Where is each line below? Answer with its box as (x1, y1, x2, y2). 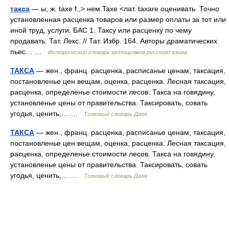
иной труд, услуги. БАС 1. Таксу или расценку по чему (10, 26, 192, 34)
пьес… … (10, 48, 48, 56)
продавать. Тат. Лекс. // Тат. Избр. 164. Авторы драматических (10, 37, 217, 45)
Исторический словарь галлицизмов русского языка (48, 49, 187, 55)
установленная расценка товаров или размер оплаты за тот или (10, 15, 226, 24)
